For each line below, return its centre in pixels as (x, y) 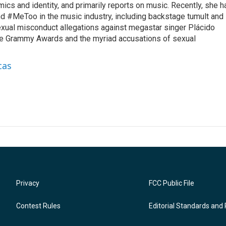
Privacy (28, 183)
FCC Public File (172, 183)
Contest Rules (38, 206)
